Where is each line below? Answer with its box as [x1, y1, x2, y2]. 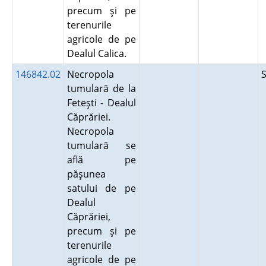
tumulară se [66, 139, 136, 152]
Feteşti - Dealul [66, 96, 136, 109]
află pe [66, 153, 136, 166]
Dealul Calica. [66, 47, 131, 60]
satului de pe [66, 182, 136, 195]
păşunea [66, 167, 106, 180]
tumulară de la [66, 82, 136, 95]
